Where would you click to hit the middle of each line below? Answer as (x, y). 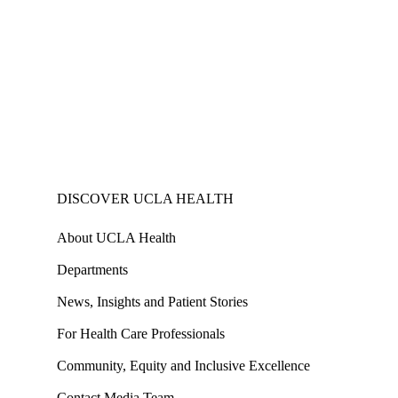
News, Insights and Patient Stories (152, 302)
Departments (92, 270)
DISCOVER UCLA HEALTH (145, 199)
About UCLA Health (116, 238)
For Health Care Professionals (141, 334)
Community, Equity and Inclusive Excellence (183, 366)
